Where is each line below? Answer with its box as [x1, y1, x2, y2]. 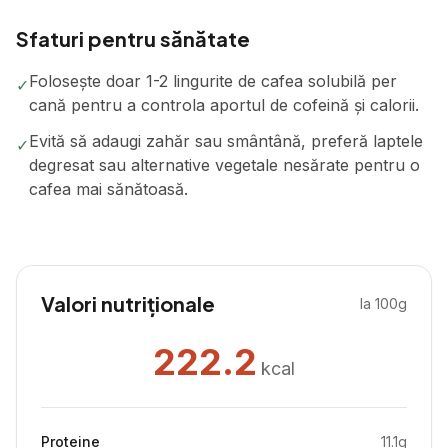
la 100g [360, 295, 407, 312]
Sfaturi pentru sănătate [16, 26, 250, 51]
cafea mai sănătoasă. [29, 179, 188, 199]
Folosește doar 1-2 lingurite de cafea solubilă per [29, 71, 397, 91]
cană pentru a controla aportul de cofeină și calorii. [29, 95, 419, 115]
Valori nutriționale [41, 291, 215, 316]
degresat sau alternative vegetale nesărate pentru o [29, 155, 420, 175]
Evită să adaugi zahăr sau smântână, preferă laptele [29, 131, 423, 151]
